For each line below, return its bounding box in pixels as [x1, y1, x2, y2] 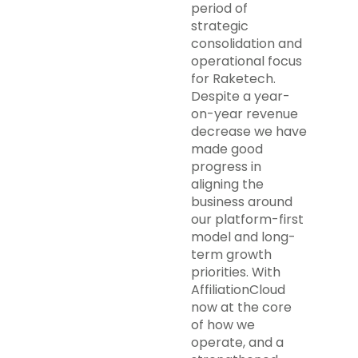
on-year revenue [191, 105, 298, 123]
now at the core [191, 298, 292, 316]
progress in [191, 157, 261, 176]
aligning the [191, 175, 264, 193]
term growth [191, 245, 272, 264]
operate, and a [191, 333, 284, 352]
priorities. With [191, 263, 280, 281]
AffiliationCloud [191, 280, 285, 299]
